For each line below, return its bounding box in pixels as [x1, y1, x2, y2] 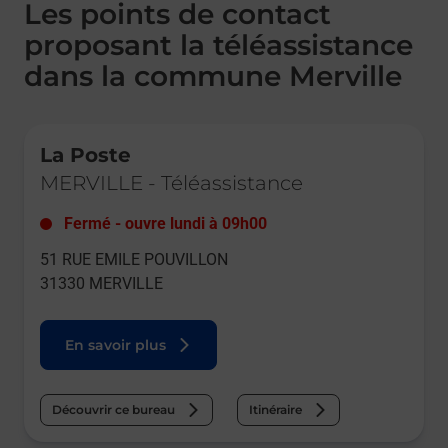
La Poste [40, 143, 131, 168]
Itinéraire [249, 402, 302, 418]
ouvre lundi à [125, 214, 218, 234]
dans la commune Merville [24, 59, 402, 94]
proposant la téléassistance [24, 28, 413, 63]
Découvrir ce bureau [52, 402, 175, 418]
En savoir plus [65, 336, 166, 355]
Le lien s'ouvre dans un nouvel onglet [23, 124, 248, 140]
